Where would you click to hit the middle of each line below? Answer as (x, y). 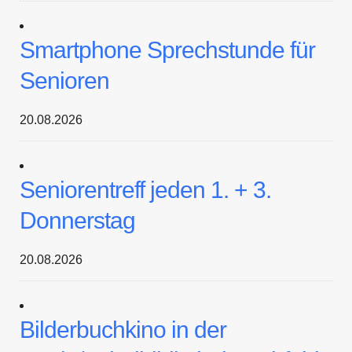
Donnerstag (77, 220)
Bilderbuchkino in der (123, 330)
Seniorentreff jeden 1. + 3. (145, 190)
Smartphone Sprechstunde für (167, 50)
